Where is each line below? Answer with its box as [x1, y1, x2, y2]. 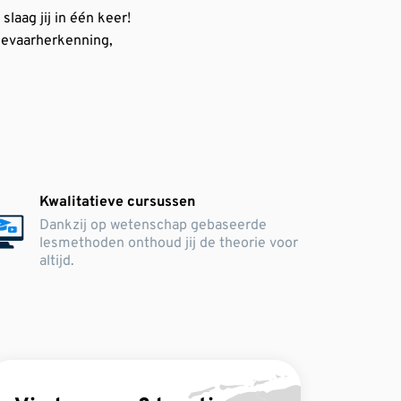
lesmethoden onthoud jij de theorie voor [39, 235, 299, 252]
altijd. [39, 252, 75, 270]
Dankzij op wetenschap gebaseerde [39, 217, 268, 235]
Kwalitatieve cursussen [39, 193, 196, 211]
